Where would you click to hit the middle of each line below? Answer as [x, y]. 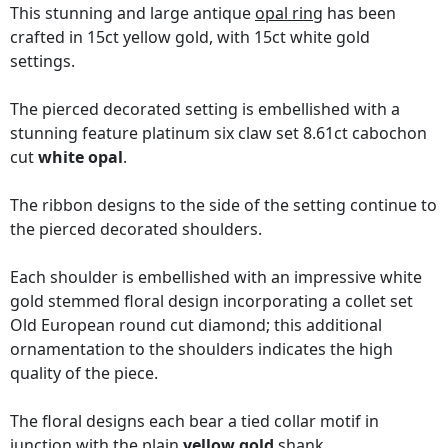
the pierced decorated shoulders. [136, 229]
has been [359, 13]
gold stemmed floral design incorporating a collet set [211, 301]
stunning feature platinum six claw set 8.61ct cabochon [218, 133]
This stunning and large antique [132, 13]
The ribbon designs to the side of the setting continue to [223, 205]
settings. [42, 61]
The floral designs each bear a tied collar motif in [194, 421]
